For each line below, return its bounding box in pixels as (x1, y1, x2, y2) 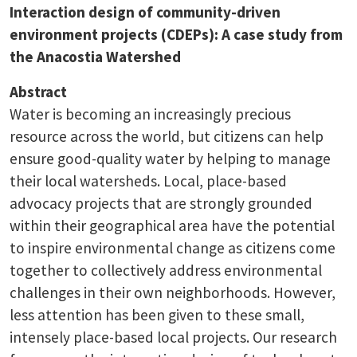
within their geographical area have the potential (10, 215, 335, 235)
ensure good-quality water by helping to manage (10, 148, 331, 168)
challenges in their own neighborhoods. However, (10, 282, 335, 302)
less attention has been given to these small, (10, 304, 304, 324)
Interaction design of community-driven (10, 2, 280, 22)
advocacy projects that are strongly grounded (10, 193, 312, 213)
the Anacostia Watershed (10, 46, 181, 66)
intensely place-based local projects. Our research (10, 327, 337, 347)
